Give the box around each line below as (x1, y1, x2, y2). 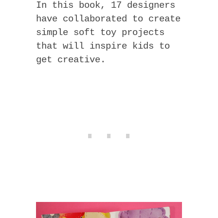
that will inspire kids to (36, 40, 170, 52)
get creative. (36, 54, 106, 65)
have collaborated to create (36, 13, 181, 24)
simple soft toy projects (36, 27, 164, 38)
